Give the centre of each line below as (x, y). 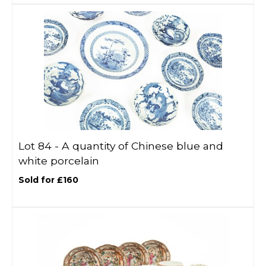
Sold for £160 (48, 180)
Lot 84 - (40, 146)
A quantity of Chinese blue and (142, 146)
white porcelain (59, 161)
